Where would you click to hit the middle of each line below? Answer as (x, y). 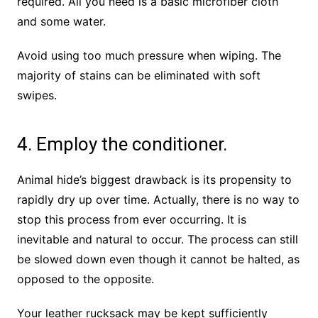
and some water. (61, 22)
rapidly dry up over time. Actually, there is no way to (158, 200)
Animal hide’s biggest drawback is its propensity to (154, 180)
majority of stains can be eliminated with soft (138, 76)
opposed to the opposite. (85, 279)
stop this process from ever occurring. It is (131, 220)
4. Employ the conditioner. (122, 144)
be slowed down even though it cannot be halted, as (158, 259)
